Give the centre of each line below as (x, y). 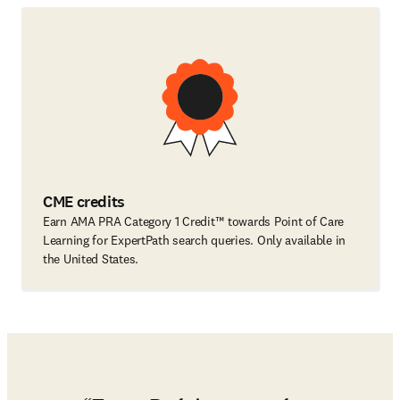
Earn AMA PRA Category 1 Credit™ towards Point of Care (194, 221)
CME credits (84, 202)
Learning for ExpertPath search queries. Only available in (195, 240)
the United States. (91, 259)
